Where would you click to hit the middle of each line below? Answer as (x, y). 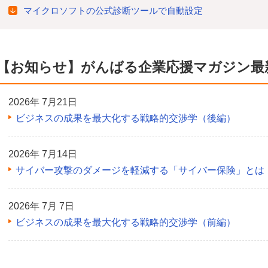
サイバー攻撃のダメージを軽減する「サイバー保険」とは (140, 170)
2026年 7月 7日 (41, 206)
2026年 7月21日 (43, 102)
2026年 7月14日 (43, 154)
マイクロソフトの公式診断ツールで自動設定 (113, 10)
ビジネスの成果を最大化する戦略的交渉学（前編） (126, 222)
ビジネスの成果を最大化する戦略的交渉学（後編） (126, 118)
